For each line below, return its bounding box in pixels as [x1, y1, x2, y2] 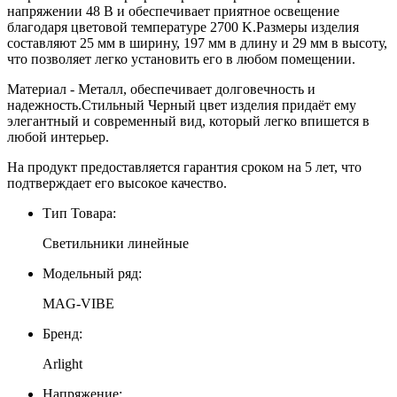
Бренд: [43, 325, 82, 341]
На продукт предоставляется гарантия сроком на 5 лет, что [7, 159, 362, 175]
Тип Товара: [43, 205, 116, 221]
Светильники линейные [43, 235, 189, 251]
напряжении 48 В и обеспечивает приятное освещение [7, 3, 339, 19]
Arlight [43, 355, 82, 371]
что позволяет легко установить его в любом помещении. [7, 51, 355, 66]
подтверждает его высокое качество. [7, 175, 227, 191]
